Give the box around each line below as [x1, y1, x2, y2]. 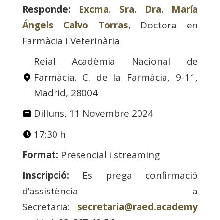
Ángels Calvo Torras [22, 19, 128, 32]
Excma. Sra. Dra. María [79, 3, 198, 16]
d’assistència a [22, 185, 198, 198]
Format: [22, 148, 58, 162]
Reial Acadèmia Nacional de [33, 55, 198, 68]
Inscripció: [22, 169, 83, 182]
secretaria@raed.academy [77, 200, 198, 214]
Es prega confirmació [82, 169, 198, 182]
